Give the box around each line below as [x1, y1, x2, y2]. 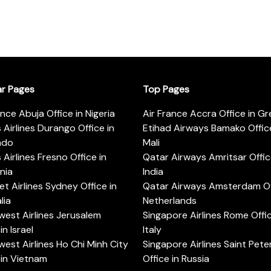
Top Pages [143, 82, 189, 96]
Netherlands [143, 194, 197, 207]
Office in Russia [143, 252, 209, 265]
